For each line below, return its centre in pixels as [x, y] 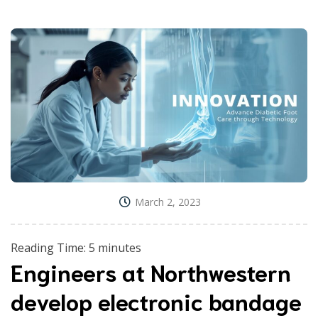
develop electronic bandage [156, 301]
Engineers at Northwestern [151, 272]
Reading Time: [50, 248]
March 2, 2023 [168, 202]
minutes [120, 248]
